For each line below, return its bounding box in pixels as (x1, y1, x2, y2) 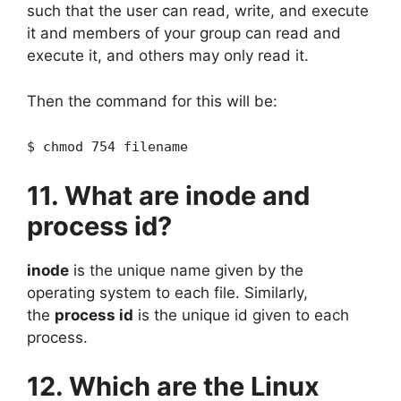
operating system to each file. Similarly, (27, 283, 308, 302)
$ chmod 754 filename (27, 139, 188, 155)
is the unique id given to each (133, 305, 349, 324)
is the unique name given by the (69, 260, 303, 279)
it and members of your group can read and (27, 24, 341, 42)
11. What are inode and (27, 179, 310, 211)
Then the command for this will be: (27, 91, 277, 110)
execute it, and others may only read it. (27, 47, 309, 64)
